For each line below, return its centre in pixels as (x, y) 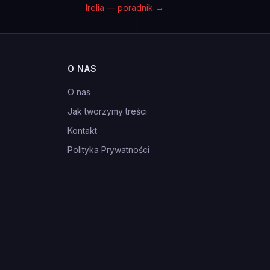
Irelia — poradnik (119, 8)
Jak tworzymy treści (107, 111)
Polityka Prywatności (108, 150)
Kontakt (82, 130)
